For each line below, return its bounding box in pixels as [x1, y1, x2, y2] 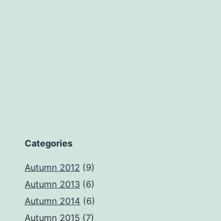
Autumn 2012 [25, 162, 80, 173]
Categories [25, 138, 73, 149]
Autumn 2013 [25, 179, 80, 190]
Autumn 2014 [25, 196, 80, 207]
